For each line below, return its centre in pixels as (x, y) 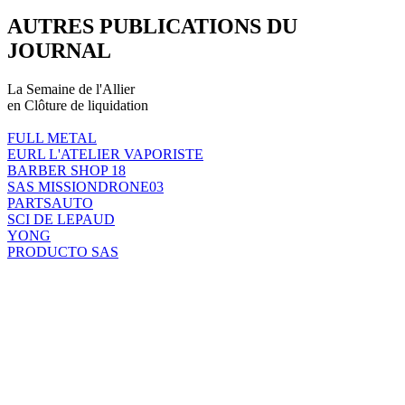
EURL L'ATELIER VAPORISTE (105, 154)
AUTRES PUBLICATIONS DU (152, 26)
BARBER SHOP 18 (66, 170)
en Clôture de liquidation (78, 105)
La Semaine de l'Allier (71, 89)
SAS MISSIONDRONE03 (85, 186)
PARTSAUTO (50, 202)
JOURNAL (59, 50)
